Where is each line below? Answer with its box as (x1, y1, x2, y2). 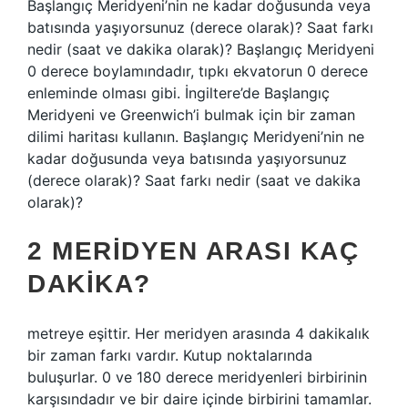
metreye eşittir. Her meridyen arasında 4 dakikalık (27, 324, 370, 342)
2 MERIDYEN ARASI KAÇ (27, 237, 359, 265)
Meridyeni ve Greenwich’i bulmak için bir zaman (27, 106, 355, 124)
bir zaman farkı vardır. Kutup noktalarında (27, 346, 312, 364)
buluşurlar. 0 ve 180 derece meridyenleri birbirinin (27, 368, 367, 386)
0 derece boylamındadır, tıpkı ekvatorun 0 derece (27, 62, 368, 80)
